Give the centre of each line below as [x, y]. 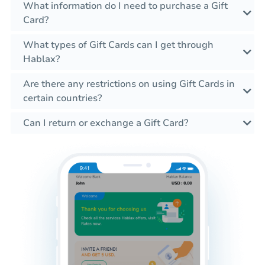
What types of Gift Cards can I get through [118, 45]
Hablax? [41, 59]
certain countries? [62, 98]
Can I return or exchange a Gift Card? [106, 123]
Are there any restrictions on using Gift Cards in [129, 84]
